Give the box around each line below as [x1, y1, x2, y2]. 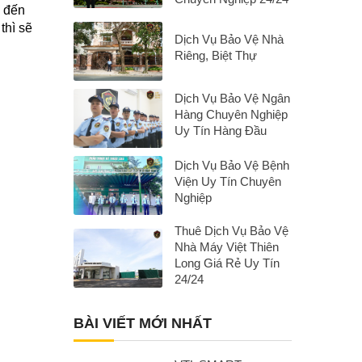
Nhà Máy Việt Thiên [175, 240, 279, 254]
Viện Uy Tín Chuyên [175, 175, 281, 188]
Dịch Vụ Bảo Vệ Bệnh [175, 158, 289, 172]
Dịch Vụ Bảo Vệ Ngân [175, 91, 290, 105]
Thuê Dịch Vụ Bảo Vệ [175, 224, 288, 238]
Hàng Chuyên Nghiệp [175, 107, 288, 121]
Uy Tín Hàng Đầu [175, 124, 267, 137]
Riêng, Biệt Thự [175, 48, 257, 62]
